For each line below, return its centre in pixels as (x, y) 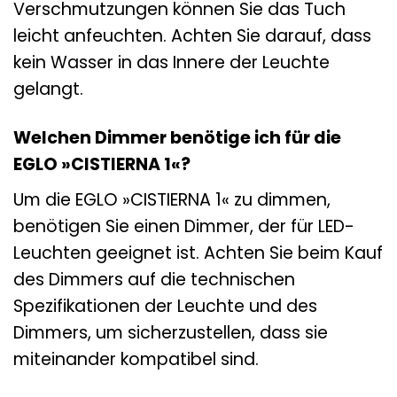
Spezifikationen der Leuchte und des (165, 306)
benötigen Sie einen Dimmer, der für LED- (184, 226)
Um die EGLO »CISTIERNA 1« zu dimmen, (172, 199)
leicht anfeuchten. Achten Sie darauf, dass (192, 35)
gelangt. (48, 89)
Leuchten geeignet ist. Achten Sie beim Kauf (198, 253)
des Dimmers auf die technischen (154, 279)
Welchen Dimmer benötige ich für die (177, 137)
